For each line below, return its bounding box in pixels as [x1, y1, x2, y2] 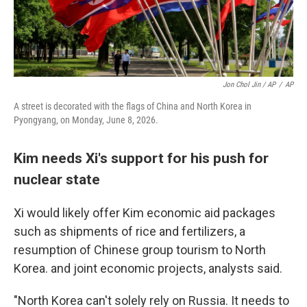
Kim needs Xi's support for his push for [14, 149, 269, 167]
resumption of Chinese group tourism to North [14, 243, 266, 257]
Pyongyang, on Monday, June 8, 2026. [14, 114, 158, 125]
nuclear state [14, 171, 100, 188]
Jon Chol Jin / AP [223, 80, 275, 89]
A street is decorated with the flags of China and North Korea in [14, 101, 251, 112]
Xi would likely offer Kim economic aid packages [14, 206, 275, 220]
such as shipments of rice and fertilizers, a [14, 224, 245, 238]
